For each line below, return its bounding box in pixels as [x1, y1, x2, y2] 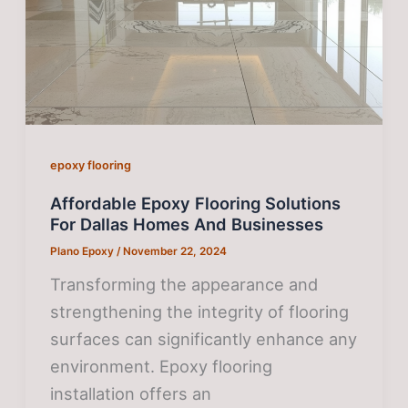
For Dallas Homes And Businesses [50, 213, 324, 234]
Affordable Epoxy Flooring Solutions [50, 192, 342, 213]
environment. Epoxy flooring [50, 356, 273, 377]
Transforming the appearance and [50, 274, 319, 295]
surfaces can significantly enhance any [50, 329, 358, 350]
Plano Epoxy [50, 245, 117, 259]
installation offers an [50, 383, 212, 404]
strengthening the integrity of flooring [50, 301, 350, 322]
